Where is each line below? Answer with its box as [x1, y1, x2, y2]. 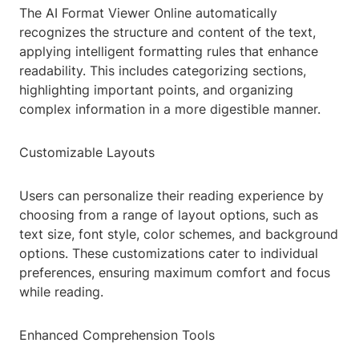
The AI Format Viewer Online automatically [19, 5, 277, 22]
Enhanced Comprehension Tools [19, 327, 215, 344]
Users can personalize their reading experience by [19, 188, 324, 204]
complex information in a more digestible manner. [19, 101, 321, 118]
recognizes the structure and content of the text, [19, 24, 316, 41]
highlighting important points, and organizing [19, 82, 293, 99]
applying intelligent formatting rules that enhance [19, 43, 318, 60]
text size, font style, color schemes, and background [19, 226, 338, 243]
